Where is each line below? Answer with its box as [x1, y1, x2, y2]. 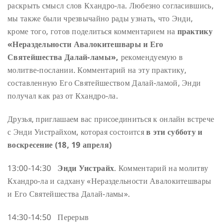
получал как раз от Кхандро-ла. [7, 90, 118, 102]
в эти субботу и [146, 126, 203, 138]
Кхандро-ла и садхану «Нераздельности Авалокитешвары [7, 175, 212, 187]
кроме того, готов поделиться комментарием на [7, 26, 177, 37]
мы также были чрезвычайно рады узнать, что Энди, [7, 13, 193, 24]
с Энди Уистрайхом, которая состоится [7, 126, 147, 138]
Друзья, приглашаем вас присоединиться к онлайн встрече [7, 113, 215, 125]
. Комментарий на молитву [114, 163, 209, 174]
